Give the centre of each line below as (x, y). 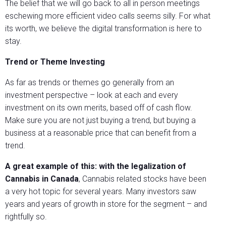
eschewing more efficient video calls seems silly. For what (108, 16)
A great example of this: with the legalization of (96, 166)
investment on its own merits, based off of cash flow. (99, 108)
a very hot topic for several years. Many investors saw (101, 192)
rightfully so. (26, 217)
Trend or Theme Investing (55, 62)
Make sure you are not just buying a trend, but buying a (100, 121)
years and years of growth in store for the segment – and (106, 204)
